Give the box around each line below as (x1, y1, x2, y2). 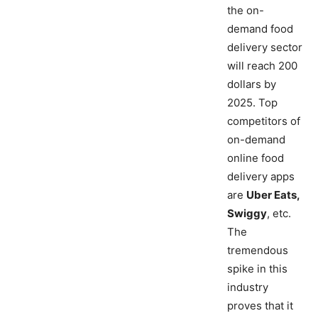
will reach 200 (227, 59, 297, 73)
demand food (227, 22, 293, 36)
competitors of (227, 114, 300, 128)
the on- (227, 4, 264, 18)
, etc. (267, 207, 291, 221)
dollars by (227, 77, 276, 92)
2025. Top (227, 96, 278, 110)
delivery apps (227, 170, 295, 184)
